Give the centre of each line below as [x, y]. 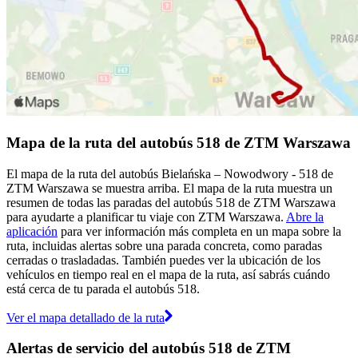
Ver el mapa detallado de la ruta [86, 317]
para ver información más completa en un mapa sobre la [199, 231]
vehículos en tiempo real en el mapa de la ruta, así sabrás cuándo [168, 274]
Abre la [305, 217]
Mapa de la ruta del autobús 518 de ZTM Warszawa [179, 142]
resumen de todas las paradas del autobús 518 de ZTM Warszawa [171, 202]
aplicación [32, 231]
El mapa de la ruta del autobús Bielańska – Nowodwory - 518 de [170, 173]
